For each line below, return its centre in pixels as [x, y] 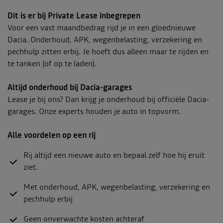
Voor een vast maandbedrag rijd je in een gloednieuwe [102, 28]
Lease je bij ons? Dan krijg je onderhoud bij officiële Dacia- [108, 100]
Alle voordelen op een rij [52, 136]
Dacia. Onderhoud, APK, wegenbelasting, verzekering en [105, 40]
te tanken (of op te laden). [52, 64]
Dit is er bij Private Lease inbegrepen [74, 16]
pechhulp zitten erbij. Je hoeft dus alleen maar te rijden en [108, 52]
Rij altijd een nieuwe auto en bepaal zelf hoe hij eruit [114, 156]
